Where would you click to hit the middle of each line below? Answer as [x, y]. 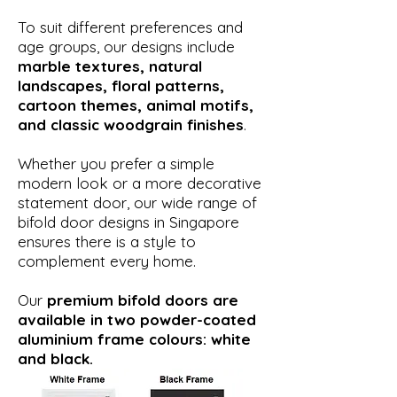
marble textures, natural [110, 66]
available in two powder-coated [137, 319]
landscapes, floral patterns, [121, 85]
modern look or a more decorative [140, 183]
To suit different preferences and [130, 27]
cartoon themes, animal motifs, [136, 105]
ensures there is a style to [107, 241]
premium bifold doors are [143, 300]
